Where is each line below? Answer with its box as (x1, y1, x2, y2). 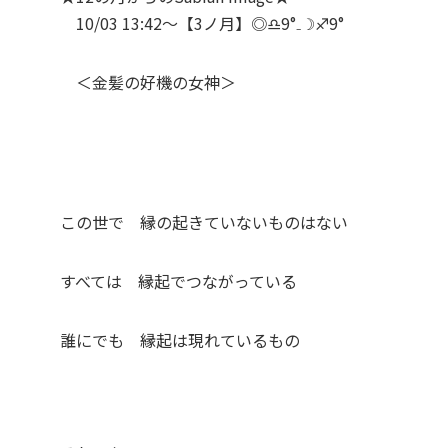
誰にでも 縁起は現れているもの (60, 328, 301, 353)
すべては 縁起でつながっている (60, 269, 298, 294)
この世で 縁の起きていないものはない (60, 210, 349, 235)
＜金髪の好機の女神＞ (60, 70, 237, 95)
